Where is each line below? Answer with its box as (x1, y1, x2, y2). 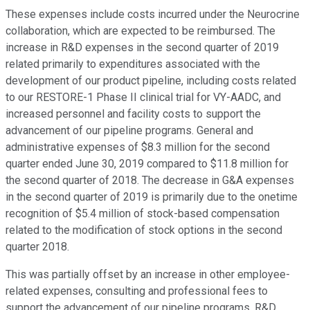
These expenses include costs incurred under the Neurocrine (6, 8, 300, 21)
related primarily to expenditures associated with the (6, 57, 260, 71)
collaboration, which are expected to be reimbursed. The (6, 24, 275, 38)
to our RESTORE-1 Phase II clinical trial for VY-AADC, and (6, 91, 281, 104)
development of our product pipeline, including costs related (6, 74, 296, 88)
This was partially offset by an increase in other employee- (6, 268, 290, 282)
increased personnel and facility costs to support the (6, 107, 261, 121)
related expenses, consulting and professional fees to (6, 284, 268, 298)
